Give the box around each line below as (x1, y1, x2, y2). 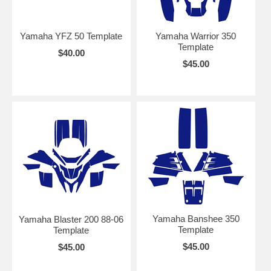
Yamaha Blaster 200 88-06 (19, 214, 124, 225)
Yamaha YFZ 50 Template (20, 31, 123, 42)
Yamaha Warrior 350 (155, 31, 237, 42)
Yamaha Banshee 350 (152, 214, 240, 224)
